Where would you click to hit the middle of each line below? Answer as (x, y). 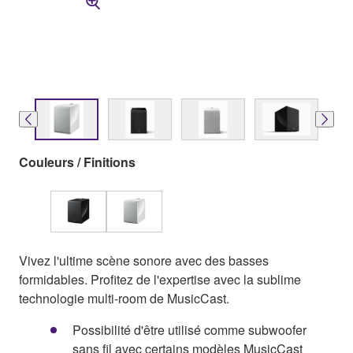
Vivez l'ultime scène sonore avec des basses (144, 260)
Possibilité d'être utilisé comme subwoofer (190, 329)
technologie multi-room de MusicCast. (124, 298)
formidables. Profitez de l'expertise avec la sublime (160, 279)
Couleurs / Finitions (77, 162)
